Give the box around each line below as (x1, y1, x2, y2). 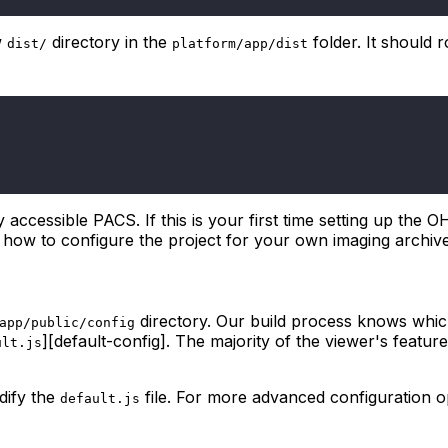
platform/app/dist (172, 35, 308, 51)
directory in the (47, 31, 172, 52)
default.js (60, 390, 140, 406)
